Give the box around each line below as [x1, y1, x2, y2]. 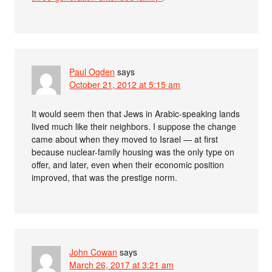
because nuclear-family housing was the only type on [32, 146, 235, 158]
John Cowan [69, 246, 118, 259]
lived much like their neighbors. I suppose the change [32, 120, 237, 133]
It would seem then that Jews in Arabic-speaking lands [32, 107, 240, 120]
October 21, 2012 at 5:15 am [69, 78, 181, 91]
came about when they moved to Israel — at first [32, 133, 219, 146]
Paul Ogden [69, 66, 115, 78]
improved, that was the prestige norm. [32, 171, 178, 184]
